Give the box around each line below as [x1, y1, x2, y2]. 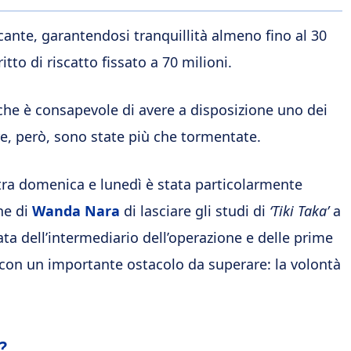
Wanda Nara [32, 201, 124, 220]
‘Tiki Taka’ [270, 201, 333, 220]
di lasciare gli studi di [124, 201, 270, 220]
